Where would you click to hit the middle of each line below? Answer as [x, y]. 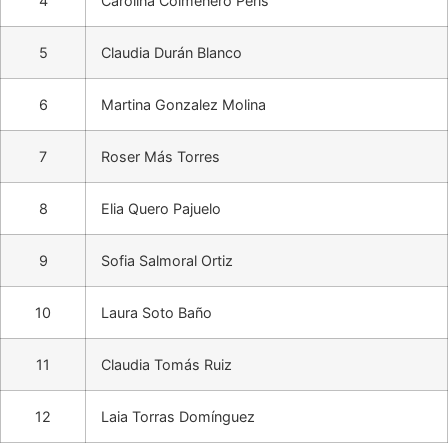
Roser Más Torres [160, 156]
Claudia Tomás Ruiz [166, 364]
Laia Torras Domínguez [178, 416]
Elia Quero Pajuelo [161, 208]
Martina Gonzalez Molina [183, 104]
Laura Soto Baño [156, 312]
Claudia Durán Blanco [171, 52]
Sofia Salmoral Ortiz [167, 260]
